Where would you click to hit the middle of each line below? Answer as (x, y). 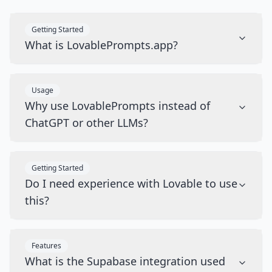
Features (46, 246)
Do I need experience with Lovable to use (131, 183)
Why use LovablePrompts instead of (117, 106)
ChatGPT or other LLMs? (87, 123)
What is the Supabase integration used (125, 261)
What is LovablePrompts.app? (101, 45)
